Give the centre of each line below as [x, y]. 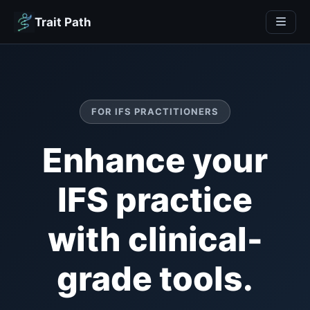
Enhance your [155, 160]
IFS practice [155, 200]
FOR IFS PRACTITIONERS [155, 111]
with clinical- [155, 239]
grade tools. [155, 279]
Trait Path [63, 22]
